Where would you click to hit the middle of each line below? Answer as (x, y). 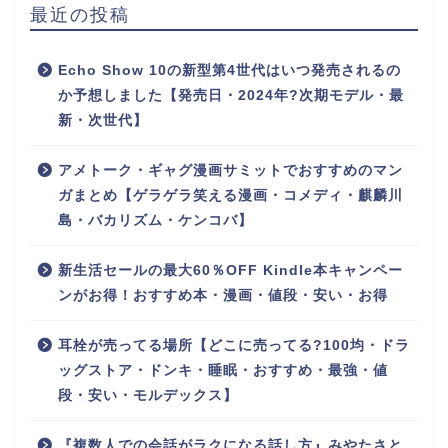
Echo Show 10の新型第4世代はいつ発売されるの (229, 71)
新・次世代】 (103, 121)
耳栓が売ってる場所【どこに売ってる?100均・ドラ (234, 346)
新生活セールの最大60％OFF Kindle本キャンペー (230, 271)
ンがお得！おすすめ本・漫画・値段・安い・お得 (223, 296)
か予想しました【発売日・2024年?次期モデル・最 (231, 96)
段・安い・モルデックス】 (148, 396)
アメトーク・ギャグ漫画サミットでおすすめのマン (230, 171)
